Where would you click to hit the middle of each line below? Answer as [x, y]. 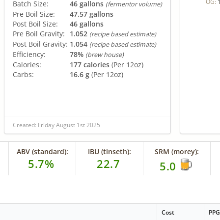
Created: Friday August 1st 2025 [56, 125]
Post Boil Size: [35, 24]
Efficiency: [29, 54]
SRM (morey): [177, 151]
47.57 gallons [92, 14]
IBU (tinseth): [110, 151]
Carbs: [23, 74]
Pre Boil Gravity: [39, 33]
